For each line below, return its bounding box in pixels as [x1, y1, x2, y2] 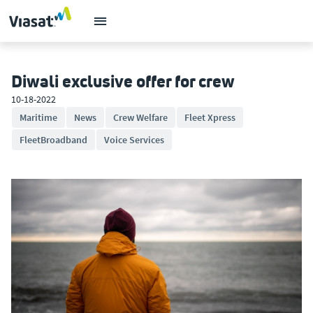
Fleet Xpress [184, 111, 235, 124]
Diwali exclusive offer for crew [11, 70, 235, 92]
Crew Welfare [113, 111, 168, 124]
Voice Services [104, 133, 164, 146]
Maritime [20, 111, 57, 124]
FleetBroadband [20, 133, 87, 146]
